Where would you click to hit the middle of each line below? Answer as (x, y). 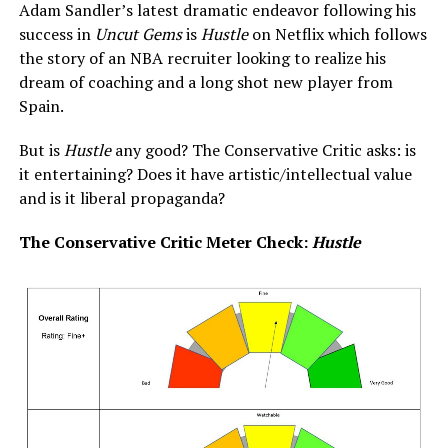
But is (41, 149)
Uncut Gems (138, 33)
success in (56, 33)
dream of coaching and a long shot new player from (205, 81)
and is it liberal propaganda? (123, 197)
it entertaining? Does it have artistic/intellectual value (215, 173)
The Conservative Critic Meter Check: (165, 241)
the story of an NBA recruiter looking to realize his (202, 57)
